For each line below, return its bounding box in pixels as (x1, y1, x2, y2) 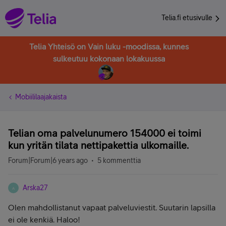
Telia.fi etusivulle (161, 14, 214, 22)
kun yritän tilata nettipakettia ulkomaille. (8, 139, 189, 151)
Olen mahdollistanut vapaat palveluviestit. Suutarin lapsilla (8, 203, 215, 212)
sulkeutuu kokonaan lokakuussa (53, 54, 165, 63)
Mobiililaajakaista (15, 93, 67, 101)
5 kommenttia (97, 156, 141, 164)
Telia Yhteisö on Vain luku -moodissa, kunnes (29, 42, 189, 51)
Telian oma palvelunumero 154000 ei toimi (8, 127, 201, 139)
